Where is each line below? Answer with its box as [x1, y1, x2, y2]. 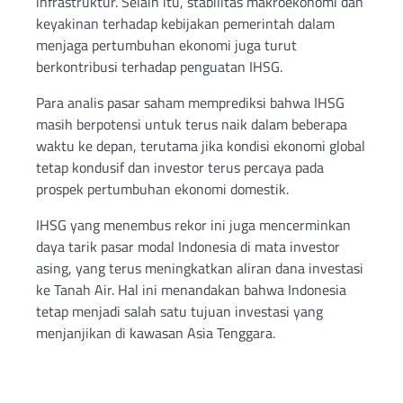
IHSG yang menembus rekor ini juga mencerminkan [36, 213, 351, 236]
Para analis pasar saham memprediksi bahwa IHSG [36, 91, 345, 113]
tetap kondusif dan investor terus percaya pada [36, 156, 324, 178]
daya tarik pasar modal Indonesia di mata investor [36, 235, 340, 257]
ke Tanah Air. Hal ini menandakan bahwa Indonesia [36, 278, 346, 300]
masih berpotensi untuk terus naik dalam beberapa [36, 112, 347, 135]
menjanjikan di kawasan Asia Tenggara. [36, 321, 275, 344]
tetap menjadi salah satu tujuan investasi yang [36, 300, 323, 322]
